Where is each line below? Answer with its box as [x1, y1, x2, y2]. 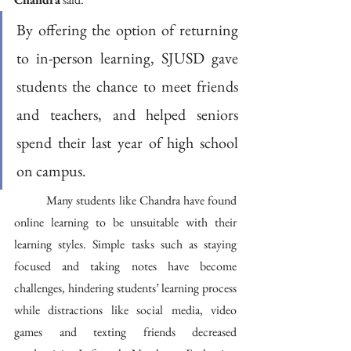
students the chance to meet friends [16, 76, 238, 96]
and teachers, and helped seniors [16, 104, 238, 125]
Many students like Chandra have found [14, 192, 47, 208]
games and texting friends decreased [14, 324, 237, 340]
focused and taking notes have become [14, 258, 237, 274]
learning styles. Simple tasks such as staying [14, 236, 237, 252]
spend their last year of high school [16, 132, 238, 153]
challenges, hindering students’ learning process [14, 280, 237, 296]
